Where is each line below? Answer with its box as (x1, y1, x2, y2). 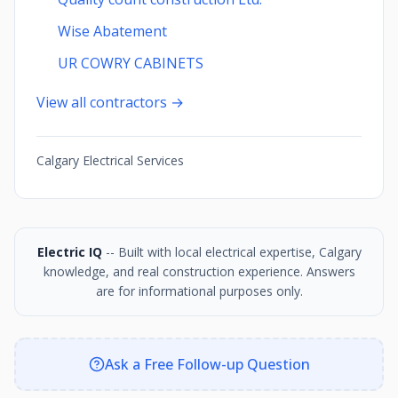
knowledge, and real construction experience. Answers (43, 263, 355, 280)
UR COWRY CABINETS (58, 53, 203, 73)
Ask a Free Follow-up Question (104, 354, 310, 374)
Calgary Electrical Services (36, 152, 184, 169)
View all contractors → (36, 92, 184, 112)
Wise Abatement (58, 21, 167, 41)
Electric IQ (36, 243, 102, 260)
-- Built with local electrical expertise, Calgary (101, 243, 362, 260)
